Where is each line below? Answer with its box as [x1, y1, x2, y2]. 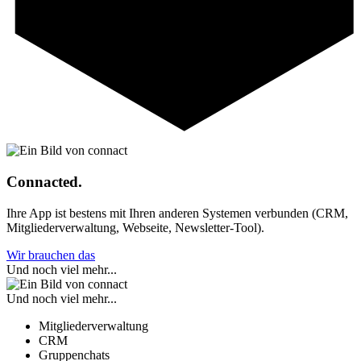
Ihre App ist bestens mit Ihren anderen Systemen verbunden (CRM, [6, 205, 348, 220]
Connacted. [6, 173, 82, 191]
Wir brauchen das [6, 247, 95, 262]
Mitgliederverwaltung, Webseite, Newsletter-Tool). [6, 220, 264, 234]
